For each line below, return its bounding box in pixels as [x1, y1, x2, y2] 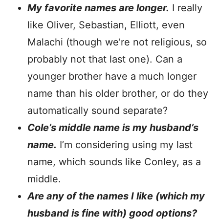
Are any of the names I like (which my [27, 190, 205, 202]
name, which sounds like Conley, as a [27, 156, 201, 168]
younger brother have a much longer [27, 70, 197, 82]
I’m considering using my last [57, 139, 193, 151]
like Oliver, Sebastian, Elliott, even [27, 19, 185, 31]
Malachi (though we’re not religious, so [27, 36, 207, 48]
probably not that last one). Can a [27, 53, 182, 65]
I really [169, 2, 202, 14]
